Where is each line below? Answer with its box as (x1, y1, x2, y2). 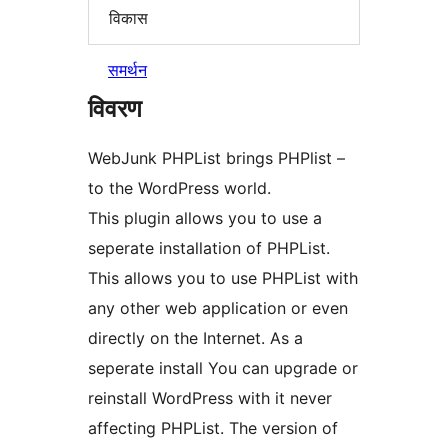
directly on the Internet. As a (88, 328, 303, 349)
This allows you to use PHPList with (88, 268, 358, 289)
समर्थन (108, 60, 147, 81)
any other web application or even (88, 298, 348, 319)
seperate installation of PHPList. (88, 238, 330, 259)
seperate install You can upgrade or (88, 358, 358, 379)
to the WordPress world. (88, 178, 271, 199)
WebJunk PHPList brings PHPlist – (88, 148, 345, 169)
